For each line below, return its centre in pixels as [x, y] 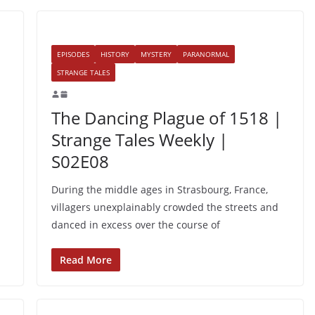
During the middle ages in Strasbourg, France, [159, 189]
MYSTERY [156, 54]
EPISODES [73, 54]
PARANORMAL [206, 54]
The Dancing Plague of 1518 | [166, 117]
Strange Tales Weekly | [139, 139]
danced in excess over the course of [135, 224]
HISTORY [115, 54]
